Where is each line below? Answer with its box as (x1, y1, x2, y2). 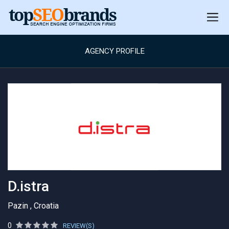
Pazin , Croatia (8, 201, 59, 211)
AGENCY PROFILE (84, 47, 145, 56)
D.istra (8, 178, 49, 195)
